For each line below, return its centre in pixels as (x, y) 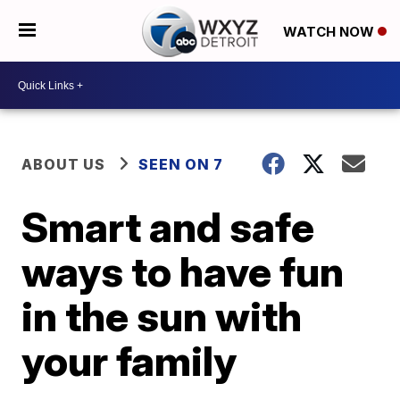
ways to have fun (183, 271)
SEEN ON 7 (181, 164)
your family (129, 361)
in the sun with (162, 316)
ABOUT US (64, 164)
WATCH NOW (330, 31)
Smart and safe (168, 227)
